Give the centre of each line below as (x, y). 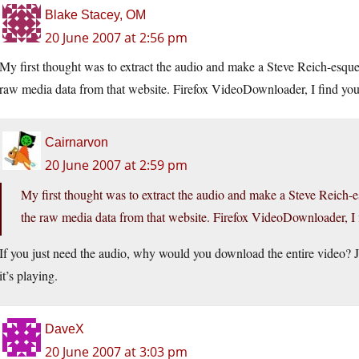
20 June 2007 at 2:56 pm (116, 38)
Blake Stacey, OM (95, 15)
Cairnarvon (77, 143)
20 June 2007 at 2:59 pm (116, 165)
